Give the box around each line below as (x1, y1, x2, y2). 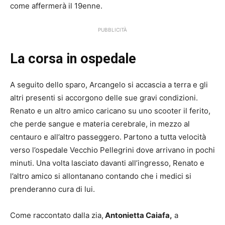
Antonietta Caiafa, (103, 210, 172, 220)
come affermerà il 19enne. (10, 1, 102, 11)
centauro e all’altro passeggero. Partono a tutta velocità (10, 132, 206, 142)
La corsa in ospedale (10, 51, 140, 67)
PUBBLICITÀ (98, 27, 127, 33)
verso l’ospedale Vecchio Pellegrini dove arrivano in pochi (10, 145, 215, 155)
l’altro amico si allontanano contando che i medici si (10, 171, 191, 181)
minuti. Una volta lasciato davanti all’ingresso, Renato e (10, 158, 204, 168)
